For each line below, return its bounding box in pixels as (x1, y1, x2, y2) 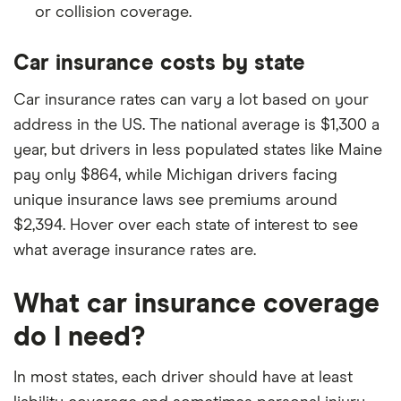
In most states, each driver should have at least (13, 369, 353, 386)
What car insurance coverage (13, 290, 380, 318)
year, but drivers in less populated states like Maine (13, 141, 382, 158)
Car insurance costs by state (13, 52, 305, 74)
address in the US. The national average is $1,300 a (13, 116, 380, 133)
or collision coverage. (35, 4, 192, 21)
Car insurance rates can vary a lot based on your (13, 91, 369, 108)
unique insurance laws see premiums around (13, 192, 337, 209)
